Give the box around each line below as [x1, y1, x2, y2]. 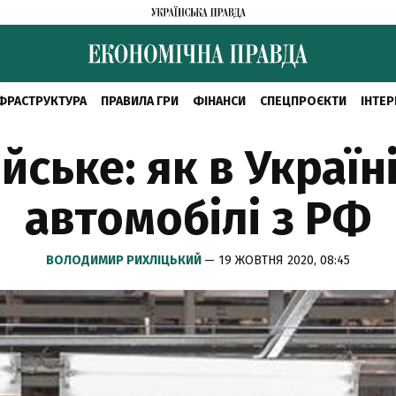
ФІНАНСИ [192, 94, 246, 109]
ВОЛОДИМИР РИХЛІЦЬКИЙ [46, 253, 204, 268]
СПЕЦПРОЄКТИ [259, 94, 346, 109]
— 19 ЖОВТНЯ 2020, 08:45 [204, 253, 350, 268]
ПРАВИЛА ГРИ [100, 94, 179, 109]
